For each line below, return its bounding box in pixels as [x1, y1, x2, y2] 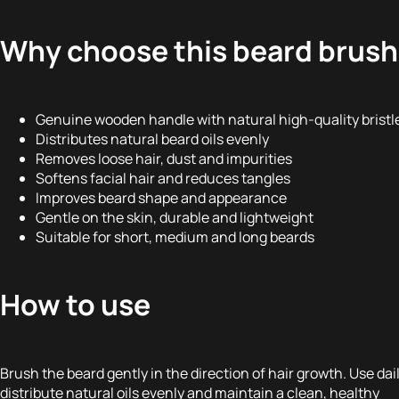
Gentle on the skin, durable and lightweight [36, 207, 313, 227]
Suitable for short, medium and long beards [36, 226, 314, 247]
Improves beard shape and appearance [36, 187, 287, 208]
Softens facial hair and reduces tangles [36, 167, 290, 188]
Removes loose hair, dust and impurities [36, 148, 292, 168]
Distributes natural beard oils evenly [36, 128, 269, 149]
